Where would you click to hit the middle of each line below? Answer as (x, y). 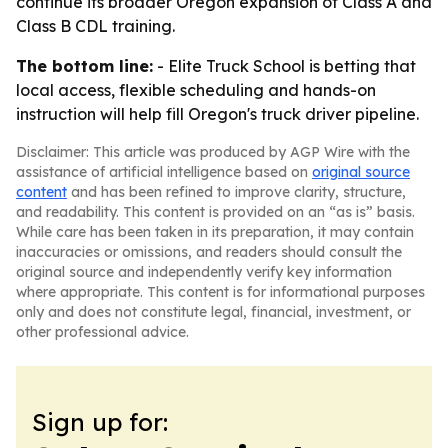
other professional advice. (102, 332)
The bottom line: (84, 66)
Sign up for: (100, 422)
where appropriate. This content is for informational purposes (220, 292)
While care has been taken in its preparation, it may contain (215, 232)
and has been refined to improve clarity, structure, (236, 192)
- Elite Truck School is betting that (284, 66)
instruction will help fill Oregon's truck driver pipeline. (217, 114)
